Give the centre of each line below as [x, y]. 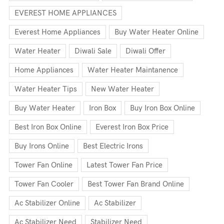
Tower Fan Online [43, 165]
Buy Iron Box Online [162, 108]
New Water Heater [122, 89]
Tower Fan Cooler [44, 184]
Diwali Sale [93, 51]
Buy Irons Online [42, 146]
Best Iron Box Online [48, 127]
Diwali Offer [145, 51]
